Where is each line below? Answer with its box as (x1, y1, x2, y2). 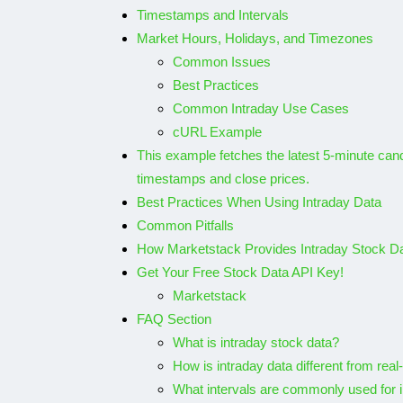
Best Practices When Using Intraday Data (137, 194, 381, 210)
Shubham (281, 128, 328, 141)
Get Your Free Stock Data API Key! (137, 264, 344, 280)
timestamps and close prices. (137, 171, 309, 186)
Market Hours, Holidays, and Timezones (137, 31, 373, 46)
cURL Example (173, 124, 262, 139)
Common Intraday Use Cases (173, 101, 349, 116)
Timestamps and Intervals (137, 7, 289, 22)
